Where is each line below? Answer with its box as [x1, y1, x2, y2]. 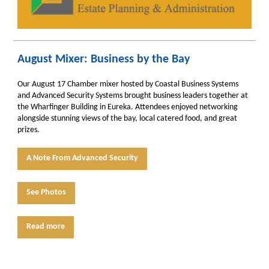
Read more [26, 222, 65, 231]
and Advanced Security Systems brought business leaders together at [17, 91, 248, 100]
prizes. [17, 125, 40, 134]
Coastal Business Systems [155, 80, 238, 89]
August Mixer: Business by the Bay [17, 53, 190, 65]
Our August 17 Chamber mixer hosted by [17, 80, 155, 89]
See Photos [26, 188, 66, 197]
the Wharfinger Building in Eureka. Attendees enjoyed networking [17, 103, 238, 112]
